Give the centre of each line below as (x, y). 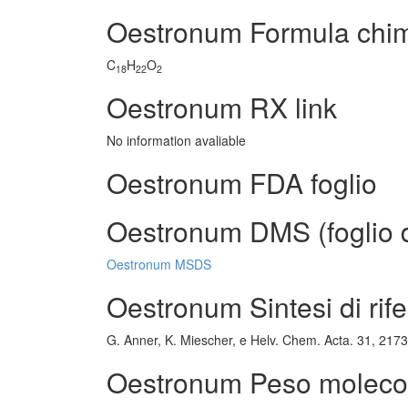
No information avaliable (176, 140)
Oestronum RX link (222, 107)
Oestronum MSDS (159, 264)
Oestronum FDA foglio (242, 183)
